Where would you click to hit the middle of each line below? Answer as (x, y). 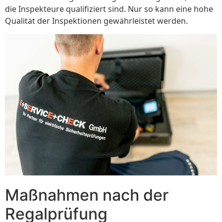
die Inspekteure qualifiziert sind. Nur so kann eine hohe (109, 9)
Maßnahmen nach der (87, 195)
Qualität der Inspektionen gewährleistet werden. (96, 21)
